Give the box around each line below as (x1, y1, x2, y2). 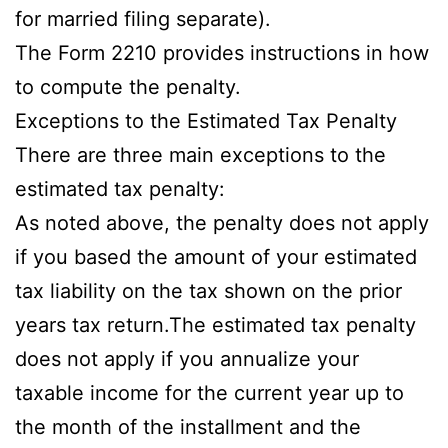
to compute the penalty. (15, 74, 241, 99)
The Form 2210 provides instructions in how (15, 40, 429, 65)
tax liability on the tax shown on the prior (15, 278, 402, 303)
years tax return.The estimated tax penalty (15, 312, 416, 337)
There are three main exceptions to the (15, 142, 386, 167)
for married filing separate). (15, 6, 271, 31)
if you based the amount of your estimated (15, 244, 417, 269)
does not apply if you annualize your (15, 346, 359, 371)
